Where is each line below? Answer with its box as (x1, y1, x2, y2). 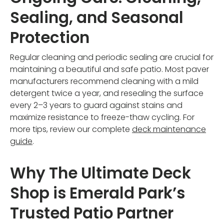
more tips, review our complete (10, 123, 132, 135)
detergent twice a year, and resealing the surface (10, 87, 203, 99)
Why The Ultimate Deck (10, 162, 191, 184)
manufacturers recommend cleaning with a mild (10, 75, 198, 87)
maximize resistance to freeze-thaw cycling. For (10, 111, 194, 123)
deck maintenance (132, 123, 206, 135)
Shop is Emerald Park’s (10, 182, 185, 204)
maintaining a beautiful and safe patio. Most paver (10, 63, 209, 75)
